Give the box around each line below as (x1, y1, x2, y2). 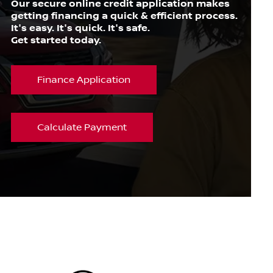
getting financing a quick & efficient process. (10, 10, 238, 23)
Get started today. (10, 35, 101, 47)
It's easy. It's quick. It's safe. (10, 23, 150, 35)
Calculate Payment (37, 122, 127, 133)
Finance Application (37, 74, 130, 86)
